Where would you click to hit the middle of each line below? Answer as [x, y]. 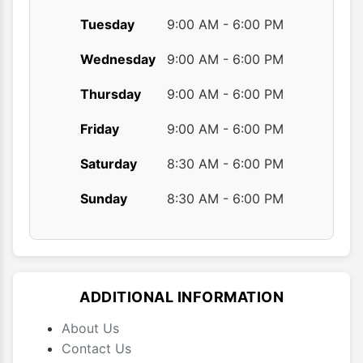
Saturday [108, 164]
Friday [99, 129]
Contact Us [96, 349]
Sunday [103, 199]
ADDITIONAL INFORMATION [181, 297]
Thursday [110, 94]
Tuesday [107, 25]
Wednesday [117, 60]
